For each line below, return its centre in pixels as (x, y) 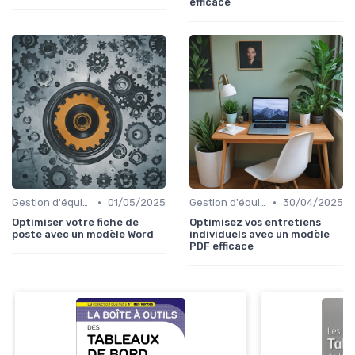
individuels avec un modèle (260, 235)
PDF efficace (221, 246)
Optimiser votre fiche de (75, 223)
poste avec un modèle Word (83, 235)
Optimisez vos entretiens (255, 223)
